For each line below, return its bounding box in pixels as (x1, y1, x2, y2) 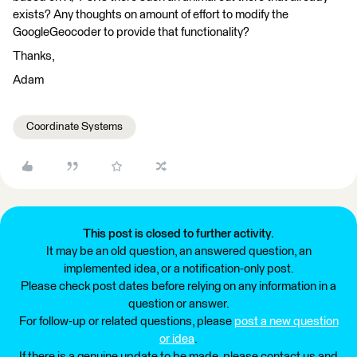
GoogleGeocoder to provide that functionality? (13, 26, 249, 38)
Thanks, (13, 50, 55, 62)
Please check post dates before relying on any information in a (21, 280, 336, 292)
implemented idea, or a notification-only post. (63, 263, 294, 275)
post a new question (233, 316, 339, 328)
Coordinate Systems (26, 121, 123, 132)
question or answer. (127, 298, 229, 310)
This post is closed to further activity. (83, 228, 274, 240)
